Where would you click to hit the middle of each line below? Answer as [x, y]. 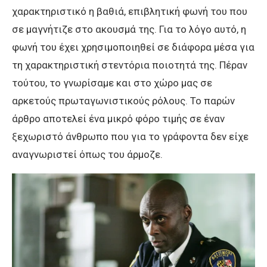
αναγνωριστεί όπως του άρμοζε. [87, 155]
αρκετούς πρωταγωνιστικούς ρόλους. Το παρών [123, 101]
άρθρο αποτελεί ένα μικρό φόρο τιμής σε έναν [118, 119]
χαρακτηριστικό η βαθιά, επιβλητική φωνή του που [130, 12]
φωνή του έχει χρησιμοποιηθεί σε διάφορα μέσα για [133, 47]
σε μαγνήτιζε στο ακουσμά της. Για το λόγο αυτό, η [129, 30]
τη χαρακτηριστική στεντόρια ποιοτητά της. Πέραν [130, 65]
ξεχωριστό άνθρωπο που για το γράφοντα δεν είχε [130, 137]
